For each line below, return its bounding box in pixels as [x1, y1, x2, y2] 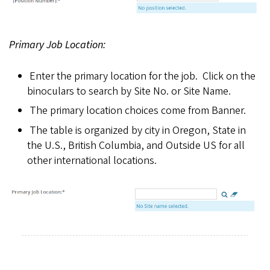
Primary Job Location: [9, 37, 105, 53]
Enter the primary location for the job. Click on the [29, 69, 256, 84]
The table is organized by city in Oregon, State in [29, 122, 246, 138]
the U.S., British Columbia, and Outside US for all [27, 137, 245, 153]
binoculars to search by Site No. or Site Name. [27, 84, 231, 99]
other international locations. [27, 152, 157, 168]
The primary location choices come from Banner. [29, 103, 246, 119]
